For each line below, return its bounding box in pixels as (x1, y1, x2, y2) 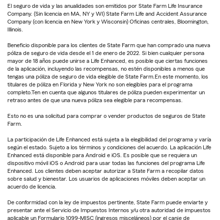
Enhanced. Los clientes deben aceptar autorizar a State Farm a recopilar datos (7, 167, 204, 174)
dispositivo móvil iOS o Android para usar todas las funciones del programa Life (7, 160, 205, 166)
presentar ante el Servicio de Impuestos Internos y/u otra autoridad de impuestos (7, 207, 211, 213)
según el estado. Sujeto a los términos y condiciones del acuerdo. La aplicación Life (7, 144, 211, 150)
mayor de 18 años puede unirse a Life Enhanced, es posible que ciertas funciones (7, 57, 208, 64)
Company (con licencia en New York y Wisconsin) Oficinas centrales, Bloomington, (7, 18, 209, 25)
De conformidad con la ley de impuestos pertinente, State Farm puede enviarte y (7, 199, 208, 205)
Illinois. (7, 26, 23, 32)
